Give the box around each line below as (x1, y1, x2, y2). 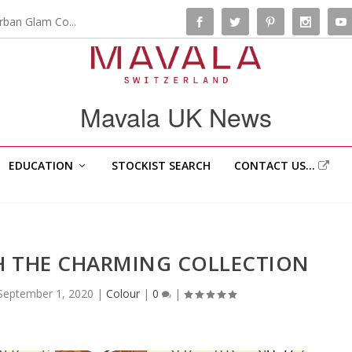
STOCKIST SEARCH (111, 158, 211, 173)
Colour (106, 286, 141, 301)
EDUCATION (8, 158, 73, 173)
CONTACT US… (233, 158, 318, 173)
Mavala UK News (80, 98, 272, 134)
